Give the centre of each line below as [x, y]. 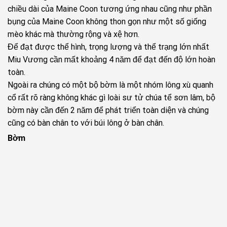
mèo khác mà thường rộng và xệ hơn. [73, 34]
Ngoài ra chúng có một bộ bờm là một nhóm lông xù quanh [110, 85]
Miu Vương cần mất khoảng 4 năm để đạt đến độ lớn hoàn [111, 60]
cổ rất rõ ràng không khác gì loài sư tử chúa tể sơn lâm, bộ [111, 98]
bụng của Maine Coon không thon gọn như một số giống [107, 22]
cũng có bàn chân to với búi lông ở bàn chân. [86, 123]
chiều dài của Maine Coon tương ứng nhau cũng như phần [110, 9]
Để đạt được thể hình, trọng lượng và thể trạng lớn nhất [108, 47]
